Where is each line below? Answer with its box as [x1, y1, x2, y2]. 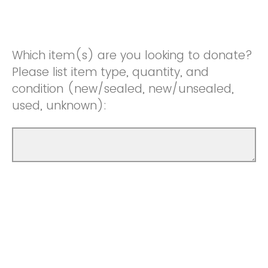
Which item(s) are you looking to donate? [12, 47, 252, 64]
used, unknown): [12, 98, 106, 114]
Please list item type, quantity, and [12, 64, 209, 81]
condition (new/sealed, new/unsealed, [12, 81, 234, 98]
